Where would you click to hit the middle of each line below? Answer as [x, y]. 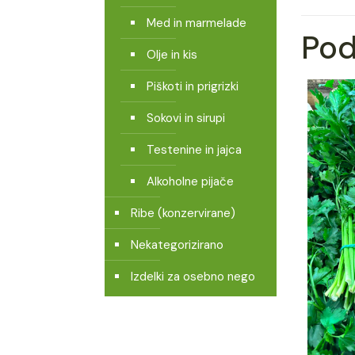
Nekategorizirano [177, 245]
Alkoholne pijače [190, 181]
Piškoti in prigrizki [193, 86]
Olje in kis [172, 55]
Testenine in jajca [194, 150]
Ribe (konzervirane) [183, 213]
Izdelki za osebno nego [193, 277]
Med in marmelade [197, 23]
